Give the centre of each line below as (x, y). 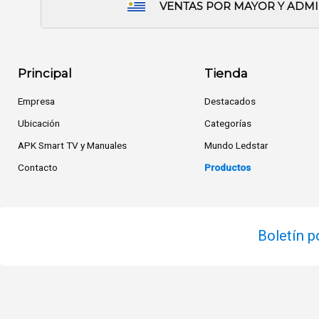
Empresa (36, 101)
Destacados (230, 101)
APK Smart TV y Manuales (72, 145)
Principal (45, 73)
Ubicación (38, 123)
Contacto (37, 167)
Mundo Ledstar (237, 145)
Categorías (228, 123)
